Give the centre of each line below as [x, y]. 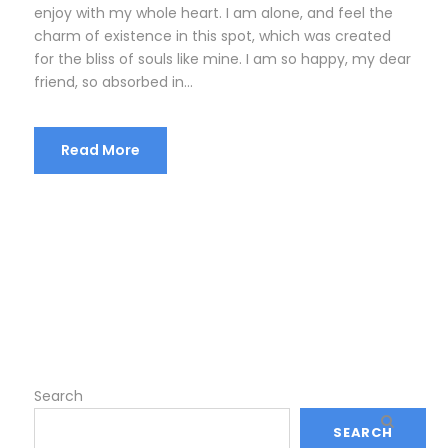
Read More [100, 149]
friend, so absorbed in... [113, 81]
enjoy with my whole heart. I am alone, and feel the [213, 12]
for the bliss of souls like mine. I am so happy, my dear [222, 58]
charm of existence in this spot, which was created [212, 35]
